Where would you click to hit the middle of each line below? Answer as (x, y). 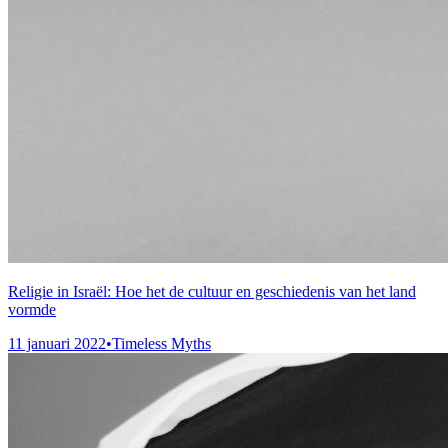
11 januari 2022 (57, 344)
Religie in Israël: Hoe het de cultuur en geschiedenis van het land (212, 292)
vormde (32, 310)
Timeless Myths (161, 344)
